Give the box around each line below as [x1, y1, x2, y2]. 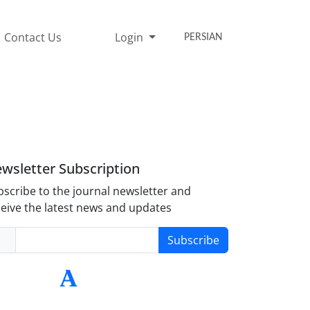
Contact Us [4, 29, 62, 45]
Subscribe [167, 232, 219, 248]
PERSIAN [184, 31, 223, 43]
